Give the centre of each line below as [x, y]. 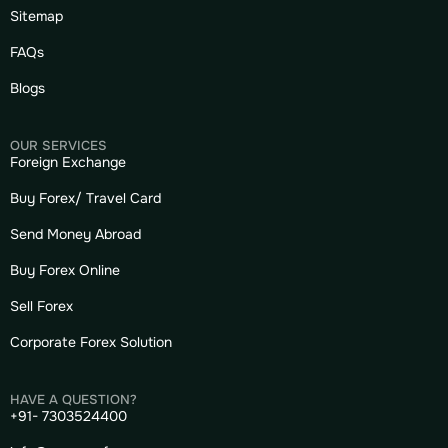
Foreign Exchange [68, 161]
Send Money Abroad [75, 233]
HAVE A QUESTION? [73, 399]
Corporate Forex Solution [91, 341]
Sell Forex [41, 305]
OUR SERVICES [58, 145]
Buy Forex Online [65, 269]
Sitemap [36, 15]
